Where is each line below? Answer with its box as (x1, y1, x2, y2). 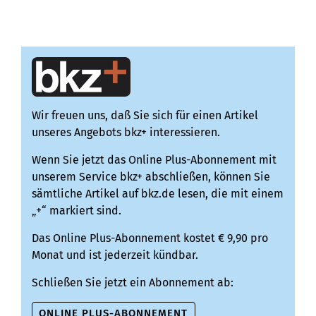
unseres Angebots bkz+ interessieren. (32, 125, 220, 139)
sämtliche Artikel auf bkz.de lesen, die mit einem (32, 186, 284, 200)
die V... (11, 8, 45, 23)
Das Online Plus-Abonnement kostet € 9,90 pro (32, 231, 268, 245)
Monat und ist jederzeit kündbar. (32, 248, 198, 262)
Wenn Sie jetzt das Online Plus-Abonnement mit (32, 152, 276, 166)
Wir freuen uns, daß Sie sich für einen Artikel (32, 108, 258, 122)
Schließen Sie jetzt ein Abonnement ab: (32, 275, 233, 289)
